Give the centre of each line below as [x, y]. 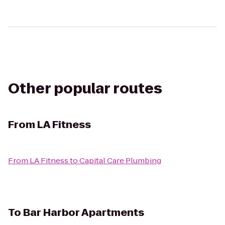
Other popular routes [85, 89]
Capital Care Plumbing [120, 160]
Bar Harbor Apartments [84, 212]
